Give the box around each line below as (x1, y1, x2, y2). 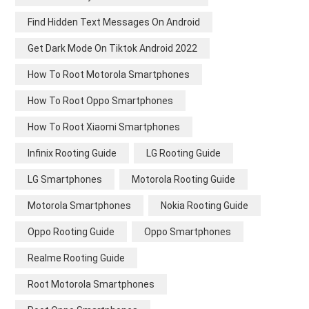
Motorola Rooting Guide (132, 173, 235, 185)
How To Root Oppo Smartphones (28, 94, 173, 106)
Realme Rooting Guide (28, 252, 125, 263)
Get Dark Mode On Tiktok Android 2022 (28, 42, 197, 54)
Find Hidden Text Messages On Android (28, 16, 200, 28)
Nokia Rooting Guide (161, 199, 248, 211)
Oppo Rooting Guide (28, 226, 114, 237)
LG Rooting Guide (146, 147, 221, 159)
